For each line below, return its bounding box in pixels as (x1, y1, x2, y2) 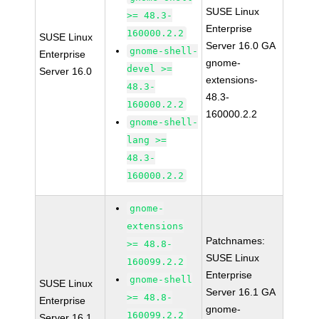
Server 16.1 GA (206, 286, 276, 298)
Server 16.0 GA (206, 40, 276, 51)
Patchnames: (206, 235, 266, 246)
